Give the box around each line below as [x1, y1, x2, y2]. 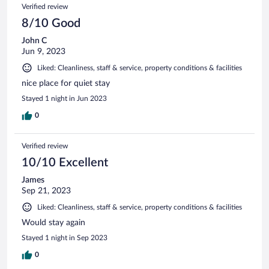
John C [22, 36, 47, 45]
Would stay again [22, 218, 85, 227]
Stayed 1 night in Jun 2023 [22, 94, 107, 102]
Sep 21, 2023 [22, 186, 71, 195]
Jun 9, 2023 [22, 47, 65, 56]
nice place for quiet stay [22, 79, 110, 88]
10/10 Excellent [22, 156, 108, 169]
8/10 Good [22, 17, 80, 29]
